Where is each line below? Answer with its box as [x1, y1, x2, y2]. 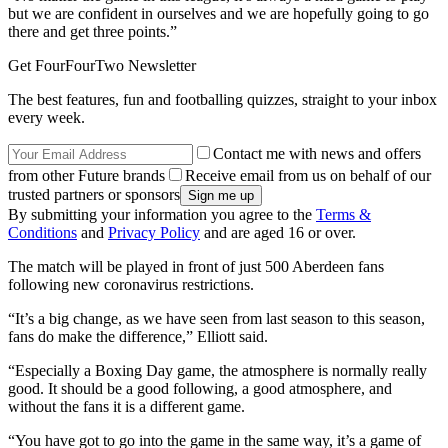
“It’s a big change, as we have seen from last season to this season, [8, 309, 425, 327]
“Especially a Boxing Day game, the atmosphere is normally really [8, 361, 427, 379]
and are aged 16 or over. [200, 223, 356, 241]
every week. [8, 108, 85, 126]
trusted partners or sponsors [8, 185, 180, 203]
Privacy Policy [108, 223, 200, 241]
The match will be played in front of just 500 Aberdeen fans [8, 257, 384, 275]
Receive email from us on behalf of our [185, 166, 431, 184]
